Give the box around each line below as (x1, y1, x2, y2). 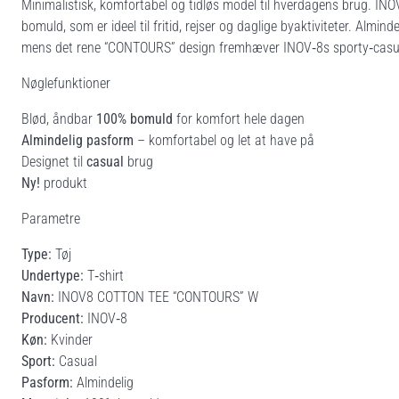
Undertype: (21, 266, 84, 284)
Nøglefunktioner (21, 74, 110, 92)
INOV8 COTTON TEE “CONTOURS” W (54, 288, 258, 305)
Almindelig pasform (21, 131, 134, 149)
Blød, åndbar (21, 110, 96, 127)
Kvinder (47, 330, 93, 348)
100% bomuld (96, 110, 173, 127)
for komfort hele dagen (173, 110, 305, 127)
